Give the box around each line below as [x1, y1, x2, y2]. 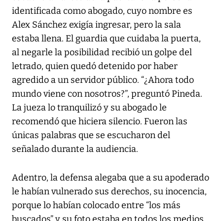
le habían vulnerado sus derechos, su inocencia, [12, 185, 207, 197]
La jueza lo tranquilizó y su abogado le [12, 102, 167, 113]
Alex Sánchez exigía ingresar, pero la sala [12, 19, 181, 30]
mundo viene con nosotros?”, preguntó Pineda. [12, 88, 202, 99]
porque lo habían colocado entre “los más [12, 199, 181, 211]
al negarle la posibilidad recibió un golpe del [12, 46, 192, 58]
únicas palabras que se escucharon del [12, 129, 170, 141]
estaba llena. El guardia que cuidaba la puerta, [12, 33, 201, 44]
